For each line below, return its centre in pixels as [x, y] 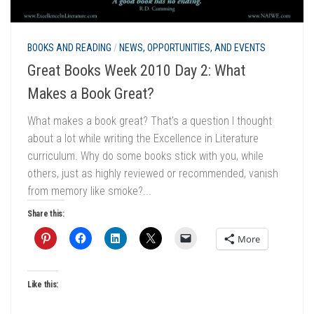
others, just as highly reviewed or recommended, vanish [153, 173]
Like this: [43, 284]
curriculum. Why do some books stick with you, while [145, 156]
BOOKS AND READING [69, 47]
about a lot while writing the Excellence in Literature [143, 138]
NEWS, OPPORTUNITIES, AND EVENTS [192, 47]
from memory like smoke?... [89, 191]
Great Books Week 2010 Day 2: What [136, 70]
